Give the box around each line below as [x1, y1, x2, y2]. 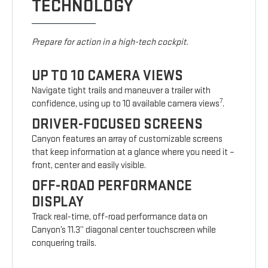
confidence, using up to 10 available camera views [32, 98, 220, 109]
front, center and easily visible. [32, 159, 147, 171]
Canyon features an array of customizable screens [32, 133, 223, 145]
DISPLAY [32, 193, 84, 211]
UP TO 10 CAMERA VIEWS [32, 66, 184, 84]
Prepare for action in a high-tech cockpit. [32, 36, 189, 48]
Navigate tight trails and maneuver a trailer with [32, 84, 211, 96]
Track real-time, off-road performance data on [32, 211, 208, 223]
